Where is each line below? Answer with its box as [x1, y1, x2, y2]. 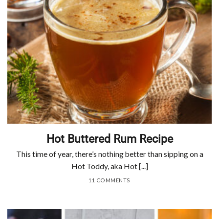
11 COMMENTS [88, 177, 131, 184]
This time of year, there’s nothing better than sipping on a [16, 150, 203, 159]
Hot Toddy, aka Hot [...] [71, 162, 148, 171]
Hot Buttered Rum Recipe [46, 131, 173, 146]
